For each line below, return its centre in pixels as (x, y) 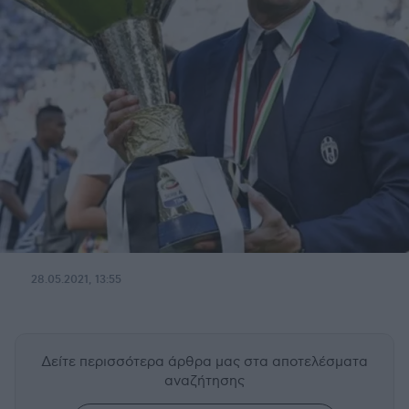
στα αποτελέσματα (306, 362)
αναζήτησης (204, 381)
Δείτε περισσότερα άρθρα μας (142, 362)
